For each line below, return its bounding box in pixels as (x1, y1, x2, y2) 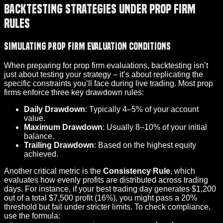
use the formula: (4, 211, 60, 220)
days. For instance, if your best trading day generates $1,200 (4, 184, 216, 193)
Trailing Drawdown (24, 140, 94, 149)
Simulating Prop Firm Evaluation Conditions (4, 41, 171, 52)
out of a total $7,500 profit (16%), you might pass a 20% (4, 193, 197, 202)
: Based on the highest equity (94, 140, 196, 149)
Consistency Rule (103, 166, 170, 175)
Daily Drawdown (24, 105, 85, 113)
